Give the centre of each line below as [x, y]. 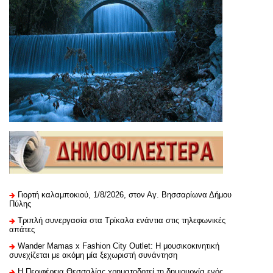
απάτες [22, 230]
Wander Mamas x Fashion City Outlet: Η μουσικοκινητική [119, 246]
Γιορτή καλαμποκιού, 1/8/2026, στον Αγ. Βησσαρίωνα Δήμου [125, 195]
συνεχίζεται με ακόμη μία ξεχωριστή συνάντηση [93, 255]
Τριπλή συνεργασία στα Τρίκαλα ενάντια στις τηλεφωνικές [122, 221]
